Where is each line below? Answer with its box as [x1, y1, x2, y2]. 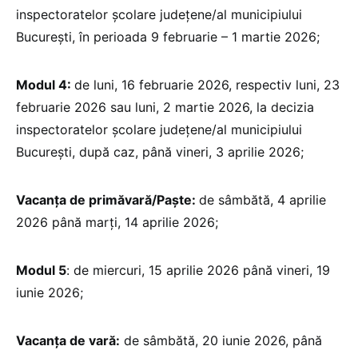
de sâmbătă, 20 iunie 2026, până [120, 332, 322, 349]
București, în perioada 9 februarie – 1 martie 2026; [16, 29, 320, 46]
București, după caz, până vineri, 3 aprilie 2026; [16, 144, 304, 161]
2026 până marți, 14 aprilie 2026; [16, 214, 218, 231]
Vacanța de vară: [16, 332, 120, 349]
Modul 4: [16, 77, 74, 93]
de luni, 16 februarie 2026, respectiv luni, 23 [74, 77, 340, 93]
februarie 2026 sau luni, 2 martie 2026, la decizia [16, 99, 314, 116]
